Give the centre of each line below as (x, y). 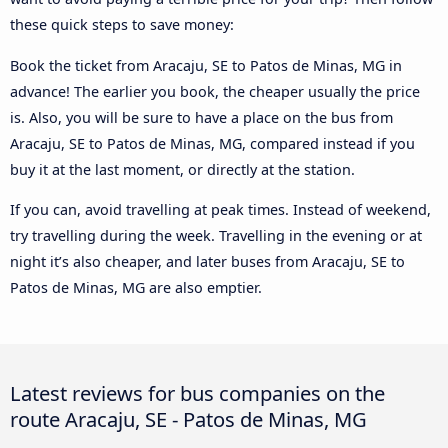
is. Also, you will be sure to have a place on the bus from (201, 117)
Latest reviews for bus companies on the (197, 393)
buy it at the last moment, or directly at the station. (182, 169)
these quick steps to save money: (122, 25)
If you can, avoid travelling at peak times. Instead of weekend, (220, 210)
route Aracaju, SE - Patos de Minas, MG (188, 419)
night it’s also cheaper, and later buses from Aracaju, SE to (207, 262)
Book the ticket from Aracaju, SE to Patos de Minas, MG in (206, 65)
